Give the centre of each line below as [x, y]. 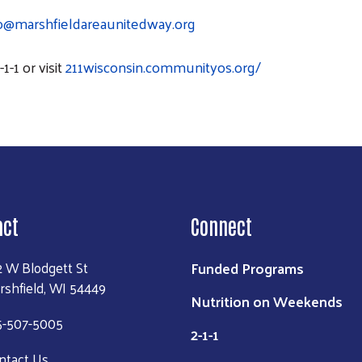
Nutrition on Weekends [267, 301]
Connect [221, 226]
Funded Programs [247, 268]
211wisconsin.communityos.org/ [163, 67]
